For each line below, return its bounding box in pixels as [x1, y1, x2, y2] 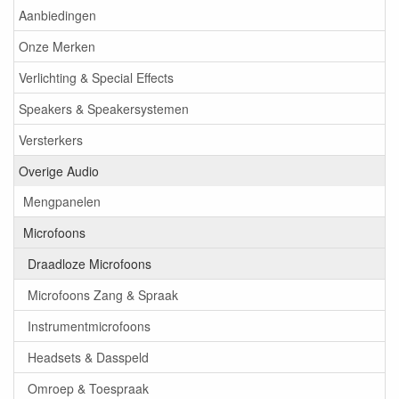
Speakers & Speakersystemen [19, 100, 189, 118]
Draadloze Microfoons [28, 255, 151, 273]
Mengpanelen [23, 192, 101, 211]
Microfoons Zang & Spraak [28, 286, 178, 305]
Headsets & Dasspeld [28, 348, 149, 367]
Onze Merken [19, 37, 95, 56]
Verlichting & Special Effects [19, 69, 174, 87]
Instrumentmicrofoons [28, 317, 151, 336]
